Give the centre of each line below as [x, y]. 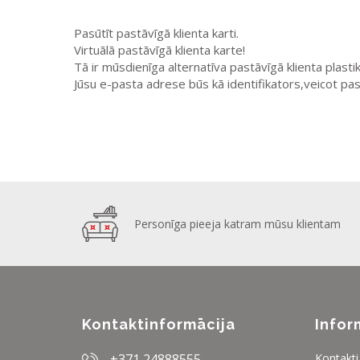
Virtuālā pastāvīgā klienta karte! [160, 49]
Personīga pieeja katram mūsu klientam [237, 224]
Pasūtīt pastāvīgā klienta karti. [156, 33]
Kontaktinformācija [159, 325]
